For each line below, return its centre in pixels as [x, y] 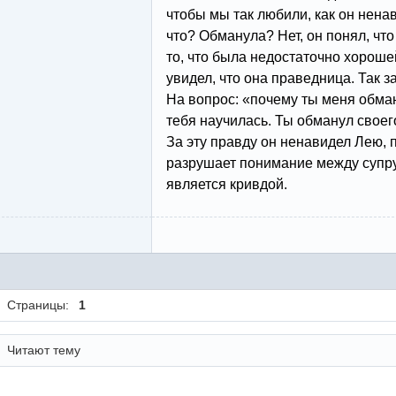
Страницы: [38, 305]
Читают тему [44, 350]
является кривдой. [226, 184]
